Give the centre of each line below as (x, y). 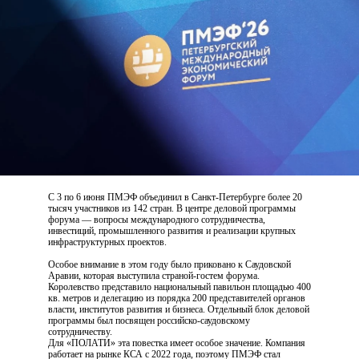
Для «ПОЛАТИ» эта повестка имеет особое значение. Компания (177, 343)
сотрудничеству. (80, 332)
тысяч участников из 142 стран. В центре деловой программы (172, 209)
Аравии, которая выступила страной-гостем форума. (154, 276)
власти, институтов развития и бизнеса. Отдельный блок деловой (179, 310)
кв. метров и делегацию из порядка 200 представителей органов (177, 298)
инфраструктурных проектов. (107, 242)
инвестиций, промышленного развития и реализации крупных (172, 231)
